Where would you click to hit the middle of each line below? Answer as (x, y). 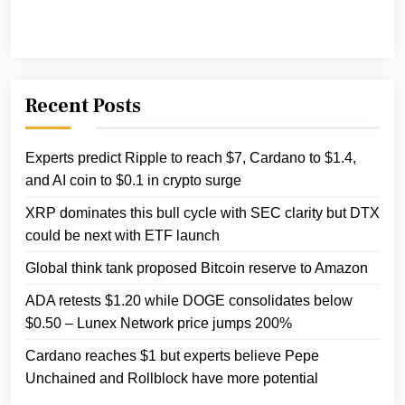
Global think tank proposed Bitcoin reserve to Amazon (197, 268)
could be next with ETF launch (122, 236)
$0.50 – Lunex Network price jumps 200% (159, 324)
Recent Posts (83, 106)
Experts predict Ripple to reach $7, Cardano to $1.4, (191, 158)
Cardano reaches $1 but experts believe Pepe (172, 356)
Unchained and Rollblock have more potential (172, 379)
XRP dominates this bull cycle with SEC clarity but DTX (202, 213)
